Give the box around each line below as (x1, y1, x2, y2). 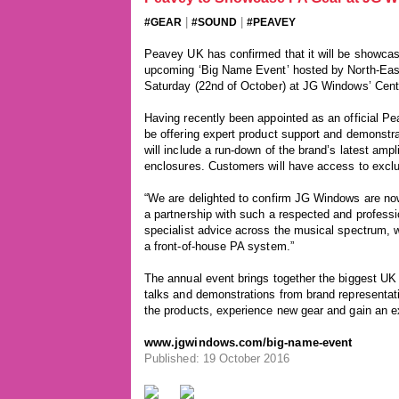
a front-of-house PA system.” (144, 240, 294, 253)
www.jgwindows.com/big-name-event (144, 336, 353, 349)
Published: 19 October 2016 (144, 352, 289, 365)
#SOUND (191, 17, 237, 28)
